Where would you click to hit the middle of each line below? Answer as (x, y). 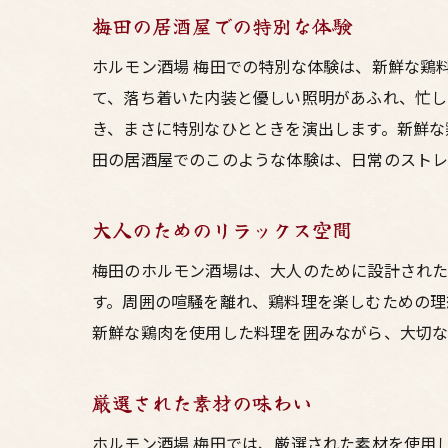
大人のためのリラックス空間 (222, 229)
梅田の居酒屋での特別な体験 (222, 25)
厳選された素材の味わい (202, 402)
